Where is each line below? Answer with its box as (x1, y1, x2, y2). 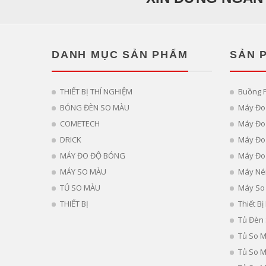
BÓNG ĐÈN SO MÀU (60, 102, 129, 113)
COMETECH (60, 118, 100, 129)
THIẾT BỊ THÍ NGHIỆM (60, 85, 132, 97)
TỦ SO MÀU (60, 182, 100, 193)
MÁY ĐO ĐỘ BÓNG (60, 150, 125, 161)
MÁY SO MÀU (60, 166, 106, 177)
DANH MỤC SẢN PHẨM (52, 48, 188, 61)
